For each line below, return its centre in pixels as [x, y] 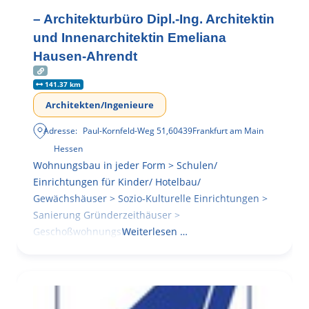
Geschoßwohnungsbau [86, 232]
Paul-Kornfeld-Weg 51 [125, 131]
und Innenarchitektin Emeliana [130, 38]
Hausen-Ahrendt [85, 57]
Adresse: [61, 131]
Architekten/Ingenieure [100, 105]
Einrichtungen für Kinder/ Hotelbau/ [117, 182]
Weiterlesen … [154, 232]
